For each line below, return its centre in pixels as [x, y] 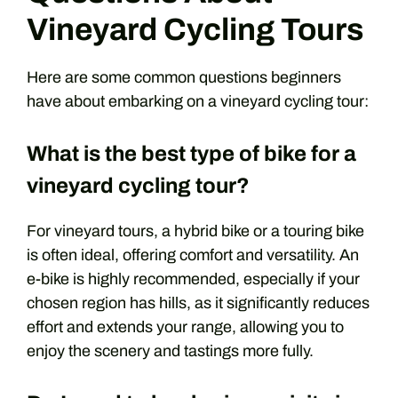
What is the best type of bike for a [191, 154]
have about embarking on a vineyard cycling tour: [198, 101]
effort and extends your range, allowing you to [185, 327]
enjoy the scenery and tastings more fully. [170, 351]
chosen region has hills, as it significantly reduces [198, 303]
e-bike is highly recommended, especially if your [193, 279]
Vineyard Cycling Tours [195, 29]
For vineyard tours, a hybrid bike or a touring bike [195, 231]
